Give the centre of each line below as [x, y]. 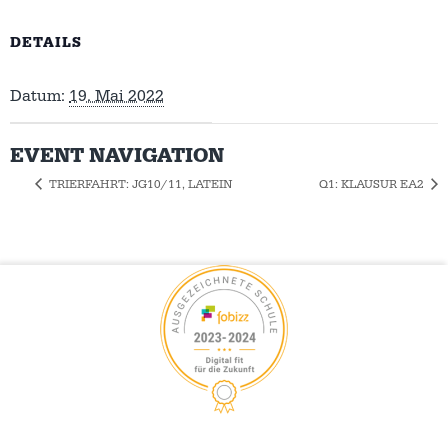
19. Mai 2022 [116, 95]
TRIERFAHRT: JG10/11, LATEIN [139, 184]
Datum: [37, 95]
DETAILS [46, 42]
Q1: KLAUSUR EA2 [373, 184]
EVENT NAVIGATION [117, 155]
